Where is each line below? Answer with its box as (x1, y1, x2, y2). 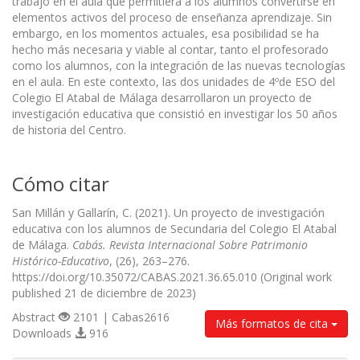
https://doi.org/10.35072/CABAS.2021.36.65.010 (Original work (12, 269, 332, 285)
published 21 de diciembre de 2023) (12, 285, 196, 301)
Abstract (12, 309, 59, 325)
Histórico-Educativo (12, 253, 109, 269)
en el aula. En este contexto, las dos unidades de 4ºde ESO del (12, 74, 335, 90)
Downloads (12, 325, 75, 342)
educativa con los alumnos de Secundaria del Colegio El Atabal (12, 221, 337, 237)
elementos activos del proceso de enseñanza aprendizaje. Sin (12, 10, 332, 26)
